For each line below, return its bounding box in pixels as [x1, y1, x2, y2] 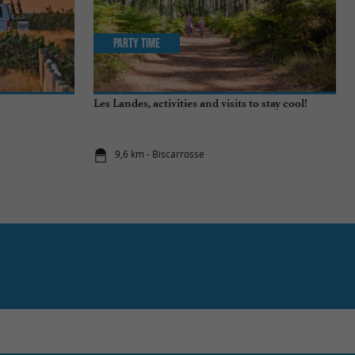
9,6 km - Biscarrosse [115, 147, 205, 162]
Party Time [113, 36, 161, 51]
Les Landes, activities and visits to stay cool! [94, 96, 307, 110]
